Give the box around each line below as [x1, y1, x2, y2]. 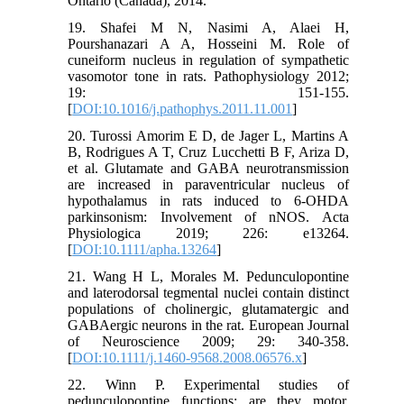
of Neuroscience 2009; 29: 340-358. [68, 333, 349, 349]
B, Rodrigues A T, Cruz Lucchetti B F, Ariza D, [68, 143, 349, 160]
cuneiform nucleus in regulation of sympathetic [68, 51, 349, 68]
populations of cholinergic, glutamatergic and [68, 300, 349, 317]
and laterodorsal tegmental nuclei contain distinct [68, 284, 349, 300]
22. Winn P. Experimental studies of [68, 376, 349, 392]
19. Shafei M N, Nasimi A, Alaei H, [68, 19, 349, 35]
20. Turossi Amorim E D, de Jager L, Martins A [68, 127, 349, 143]
